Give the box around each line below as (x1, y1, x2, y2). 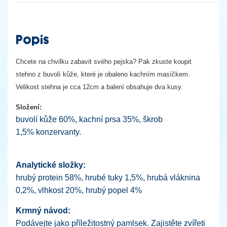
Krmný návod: (16, 206, 70, 215)
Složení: (16, 103, 42, 111)
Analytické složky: (16, 160, 86, 169)
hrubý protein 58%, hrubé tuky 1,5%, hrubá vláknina (16, 173, 200, 182)
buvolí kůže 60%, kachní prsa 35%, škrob (16, 115, 163, 124)
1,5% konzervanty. (16, 127, 81, 136)
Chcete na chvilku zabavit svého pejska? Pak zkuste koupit (16, 57, 192, 65)
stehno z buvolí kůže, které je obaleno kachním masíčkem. (16, 70, 190, 78)
